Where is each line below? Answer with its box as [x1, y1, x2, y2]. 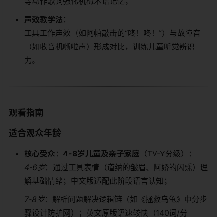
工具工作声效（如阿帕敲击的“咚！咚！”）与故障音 [24, 28, 201, 38]
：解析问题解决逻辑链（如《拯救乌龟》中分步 [45, 194, 207, 204]
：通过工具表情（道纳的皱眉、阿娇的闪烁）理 [45, 162, 208, 172]
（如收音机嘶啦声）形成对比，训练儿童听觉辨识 [24, 41, 195, 51]
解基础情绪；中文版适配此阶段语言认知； [24, 175, 171, 186]
